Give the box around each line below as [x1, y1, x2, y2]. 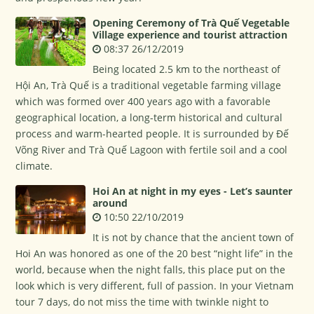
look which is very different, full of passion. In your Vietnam [15, 279, 294, 292]
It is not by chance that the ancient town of [93, 231, 294, 244]
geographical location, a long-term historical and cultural [15, 111, 283, 124]
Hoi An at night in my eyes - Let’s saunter [93, 184, 293, 198]
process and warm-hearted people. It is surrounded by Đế [15, 127, 289, 140]
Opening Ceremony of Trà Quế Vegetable [93, 16, 290, 29]
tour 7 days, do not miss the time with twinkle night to [15, 295, 269, 308]
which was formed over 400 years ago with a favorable [15, 95, 271, 108]
